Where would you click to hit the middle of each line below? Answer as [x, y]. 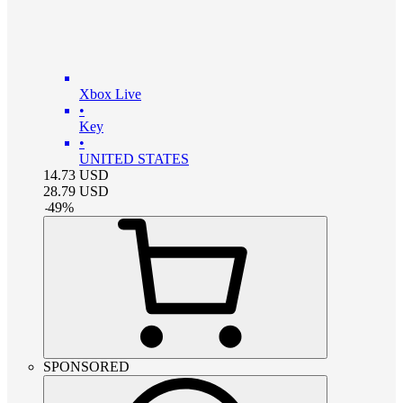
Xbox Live [110, 94]
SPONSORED [86, 366]
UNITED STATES [134, 158]
